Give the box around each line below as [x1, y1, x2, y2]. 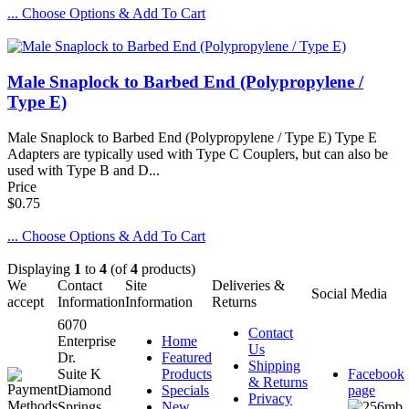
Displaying [7, 260, 74, 277]
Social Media [311, 285, 387, 301]
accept [7, 293, 44, 309]
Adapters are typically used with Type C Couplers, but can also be [7, 145, 388, 162]
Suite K [58, 365, 101, 382]
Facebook [348, 365, 404, 382]
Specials [162, 382, 209, 398]
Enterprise [58, 332, 116, 349]
